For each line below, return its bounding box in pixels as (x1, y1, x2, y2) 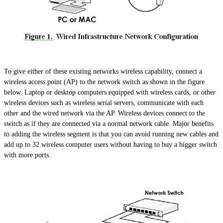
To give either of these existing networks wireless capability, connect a (4, 68, 202, 76)
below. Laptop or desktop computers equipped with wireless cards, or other (4, 89, 216, 97)
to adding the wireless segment (4, 130, 92, 138)
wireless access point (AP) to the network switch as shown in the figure (4, 78, 205, 86)
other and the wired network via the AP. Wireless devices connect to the (4, 110, 205, 117)
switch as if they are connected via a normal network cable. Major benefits (4, 120, 214, 128)
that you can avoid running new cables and (97, 130, 219, 138)
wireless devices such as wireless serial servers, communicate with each (4, 99, 204, 107)
